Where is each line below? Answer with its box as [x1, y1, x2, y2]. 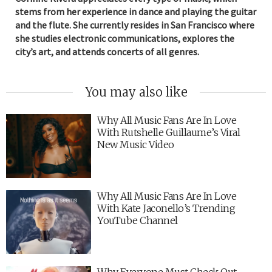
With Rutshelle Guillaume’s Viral [97, 126, 240, 138]
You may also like [84, 84, 188, 100]
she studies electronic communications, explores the [15, 32, 234, 44]
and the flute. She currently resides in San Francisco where [15, 18, 254, 31]
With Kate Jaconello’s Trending [97, 202, 235, 214]
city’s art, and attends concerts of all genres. [15, 45, 199, 58]
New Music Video [97, 138, 174, 151]
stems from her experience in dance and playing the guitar [15, 5, 256, 18]
